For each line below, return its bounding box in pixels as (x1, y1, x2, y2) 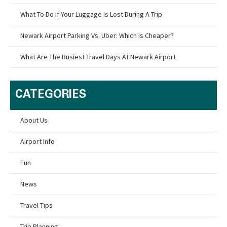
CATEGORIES (15, 89, 86, 101)
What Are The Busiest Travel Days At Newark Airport (20, 52, 176, 61)
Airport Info (20, 136, 55, 146)
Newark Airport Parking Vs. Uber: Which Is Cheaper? (20, 30, 174, 40)
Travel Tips (20, 200, 53, 210)
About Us (20, 115, 48, 125)
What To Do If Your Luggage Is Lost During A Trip (20, 9, 162, 19)
